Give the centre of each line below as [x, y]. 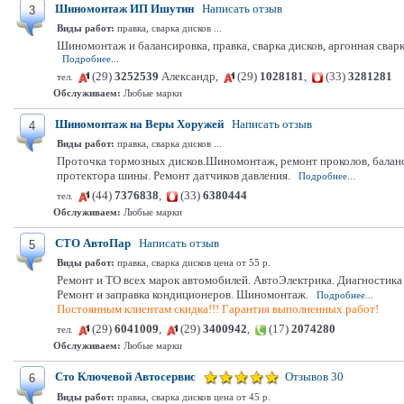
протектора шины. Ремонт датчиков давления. [174, 175]
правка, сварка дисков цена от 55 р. [193, 262]
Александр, [191, 76]
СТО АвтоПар [93, 243]
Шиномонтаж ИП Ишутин [124, 9]
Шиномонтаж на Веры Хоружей [139, 124]
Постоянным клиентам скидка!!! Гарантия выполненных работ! [218, 309]
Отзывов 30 [314, 376]
